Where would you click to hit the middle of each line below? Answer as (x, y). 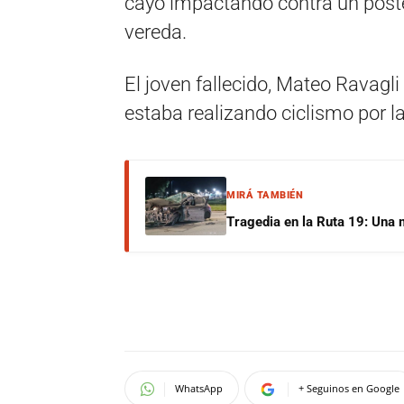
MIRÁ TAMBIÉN (265, 195)
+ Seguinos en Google (349, 388)
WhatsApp (199, 388)
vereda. (156, 32)
